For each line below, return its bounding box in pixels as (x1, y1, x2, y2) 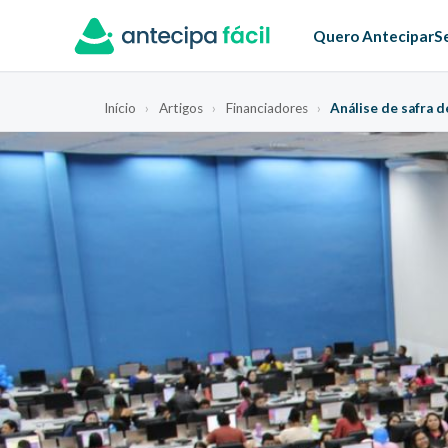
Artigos (158, 99, 203, 116)
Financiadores (225, 99, 308, 116)
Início (104, 99, 136, 116)
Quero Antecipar (312, 27, 434, 45)
